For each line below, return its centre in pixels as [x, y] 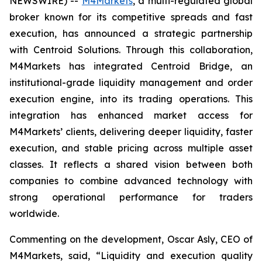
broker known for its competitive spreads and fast [131, 17]
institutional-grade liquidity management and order [131, 82]
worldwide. [34, 213]
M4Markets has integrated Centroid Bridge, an [131, 66]
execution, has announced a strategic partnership [131, 33]
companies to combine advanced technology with [131, 181]
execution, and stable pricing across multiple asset [131, 148]
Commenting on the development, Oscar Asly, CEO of [131, 239]
